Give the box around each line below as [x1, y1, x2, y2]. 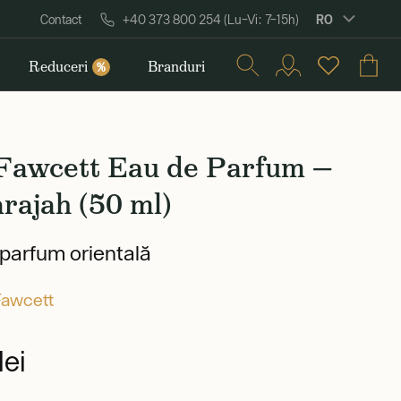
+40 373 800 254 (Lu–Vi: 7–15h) [123, 13, 299, 27]
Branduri [147, 57, 205, 76]
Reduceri [29, 57, 89, 76]
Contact [40, 13, 81, 27]
